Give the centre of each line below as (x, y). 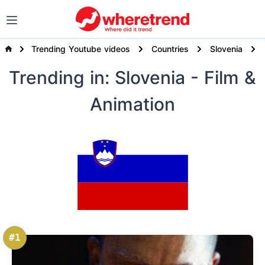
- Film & (223, 78)
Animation (132, 104)
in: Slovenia (140, 78)
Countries (170, 49)
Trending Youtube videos (81, 49)
